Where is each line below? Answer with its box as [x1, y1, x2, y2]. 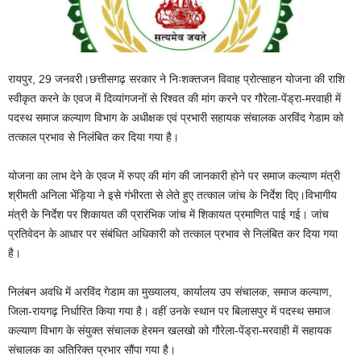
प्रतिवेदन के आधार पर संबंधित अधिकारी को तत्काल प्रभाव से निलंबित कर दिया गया [8, 227, 338, 241]
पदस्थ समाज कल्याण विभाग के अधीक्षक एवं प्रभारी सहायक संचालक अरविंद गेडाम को [8, 111, 343, 125]
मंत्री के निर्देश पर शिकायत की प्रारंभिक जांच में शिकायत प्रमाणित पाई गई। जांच [8, 208, 329, 222]
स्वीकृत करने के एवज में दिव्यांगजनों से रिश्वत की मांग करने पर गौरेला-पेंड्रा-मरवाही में [8, 92, 341, 106]
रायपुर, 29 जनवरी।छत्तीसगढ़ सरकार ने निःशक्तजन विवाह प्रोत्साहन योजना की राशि [8, 73, 345, 86]
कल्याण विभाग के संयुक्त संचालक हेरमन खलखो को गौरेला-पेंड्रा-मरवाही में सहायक [8, 324, 331, 338]
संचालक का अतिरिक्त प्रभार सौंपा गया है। [8, 343, 176, 357]
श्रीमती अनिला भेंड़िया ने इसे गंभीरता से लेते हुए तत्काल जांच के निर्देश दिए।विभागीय [8, 189, 337, 202]
